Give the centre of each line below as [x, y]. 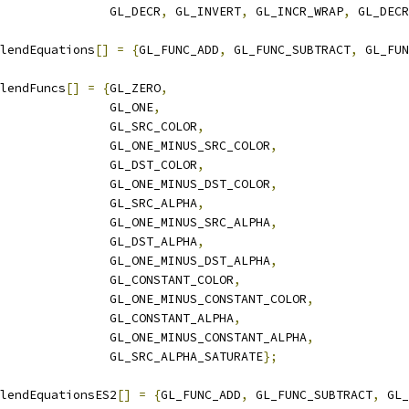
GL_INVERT [204, 11]
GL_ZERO [135, 88]
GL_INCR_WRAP [296, 11]
